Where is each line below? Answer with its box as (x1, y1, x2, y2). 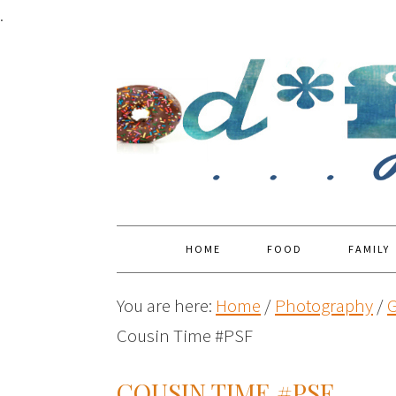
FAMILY (348, 242, 390, 255)
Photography (275, 293, 373, 317)
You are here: (117, 293, 216, 317)
